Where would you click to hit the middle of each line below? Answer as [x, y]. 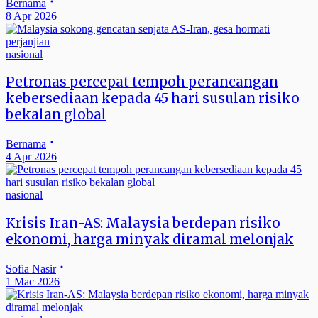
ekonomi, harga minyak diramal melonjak [150, 239]
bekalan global [56, 115]
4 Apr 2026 [31, 157]
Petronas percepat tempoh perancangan [142, 82]
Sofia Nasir [31, 268]
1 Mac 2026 [33, 281]
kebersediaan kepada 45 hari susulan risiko [153, 99]
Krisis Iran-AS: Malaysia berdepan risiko [143, 223]
